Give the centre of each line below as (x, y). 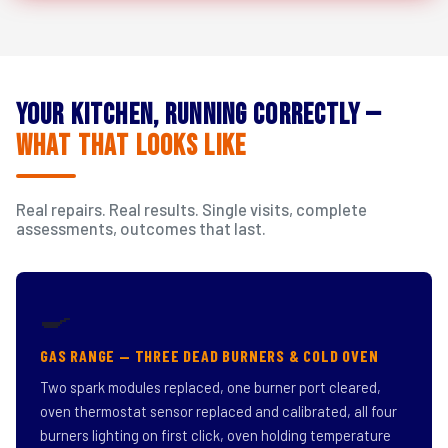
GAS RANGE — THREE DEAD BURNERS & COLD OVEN (209, 355)
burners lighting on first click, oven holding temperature (215, 435)
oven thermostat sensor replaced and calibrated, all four (218, 411)
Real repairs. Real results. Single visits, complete (191, 209)
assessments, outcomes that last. (141, 228)
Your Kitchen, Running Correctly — (199, 115)
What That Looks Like (131, 146)
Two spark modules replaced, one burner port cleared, (210, 387)
